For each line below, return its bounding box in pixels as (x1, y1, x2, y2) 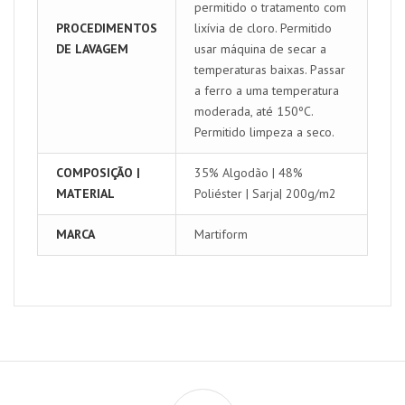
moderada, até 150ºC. (194, 102, 313, 119)
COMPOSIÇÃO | (56, 164, 140, 181)
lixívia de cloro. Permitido (194, 19, 332, 36)
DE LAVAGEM (56, 40, 128, 57)
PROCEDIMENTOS (56, 19, 157, 36)
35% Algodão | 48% (194, 164, 303, 181)
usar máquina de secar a (194, 40, 326, 57)
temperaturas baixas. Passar (194, 61, 345, 78)
